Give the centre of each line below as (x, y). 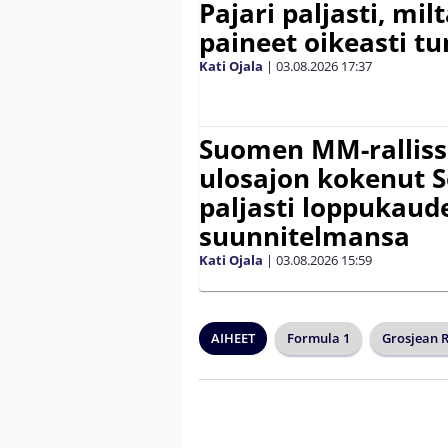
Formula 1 (318, 337)
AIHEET (233, 337)
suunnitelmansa (304, 235)
